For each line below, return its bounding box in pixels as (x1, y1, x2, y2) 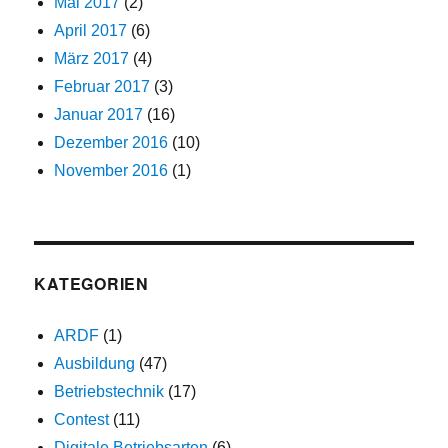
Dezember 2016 (54, 134, 169, 152)
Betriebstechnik (54, 383, 165, 401)
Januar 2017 (54, 106, 144, 124)
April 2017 (54, 22, 128, 40)
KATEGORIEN (34, 272, 149, 296)
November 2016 (54, 162, 169, 180)
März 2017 (54, 50, 130, 68)
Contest (54, 411, 110, 429)
